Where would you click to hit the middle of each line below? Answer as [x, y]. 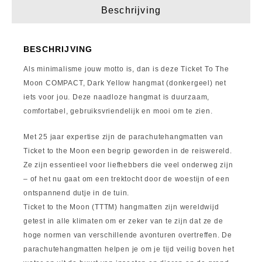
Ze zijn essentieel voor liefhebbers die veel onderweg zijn [128, 165]
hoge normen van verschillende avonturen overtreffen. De [128, 235]
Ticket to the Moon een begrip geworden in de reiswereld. [128, 151]
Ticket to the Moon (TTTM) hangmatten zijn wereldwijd [121, 207]
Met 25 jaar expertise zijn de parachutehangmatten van [123, 137]
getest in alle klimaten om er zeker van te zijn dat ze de [123, 221]
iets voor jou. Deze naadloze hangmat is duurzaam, [117, 97]
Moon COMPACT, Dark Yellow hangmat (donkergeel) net [125, 83]
